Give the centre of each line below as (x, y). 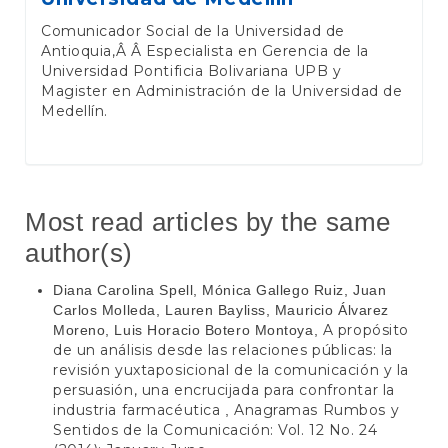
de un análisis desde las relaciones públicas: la (223, 349)
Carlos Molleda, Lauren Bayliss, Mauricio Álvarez (221, 309)
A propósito (365, 329)
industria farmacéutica (139, 409)
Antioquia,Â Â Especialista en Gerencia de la (205, 51)
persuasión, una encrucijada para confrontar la (224, 389)
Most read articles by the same (208, 222)
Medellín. (75, 111)
